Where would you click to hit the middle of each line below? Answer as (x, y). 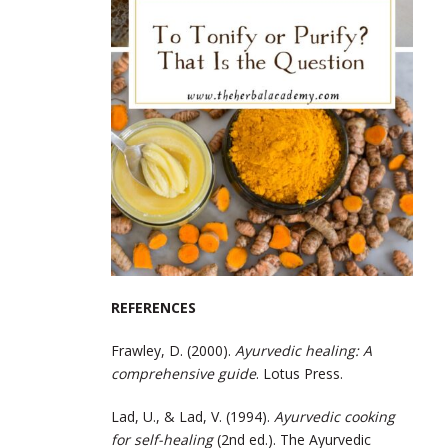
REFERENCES (153, 307)
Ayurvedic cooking (334, 416)
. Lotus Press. (299, 373)
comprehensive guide (183, 373)
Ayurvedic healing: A (303, 350)
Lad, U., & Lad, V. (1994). (192, 416)
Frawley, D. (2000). (173, 350)
